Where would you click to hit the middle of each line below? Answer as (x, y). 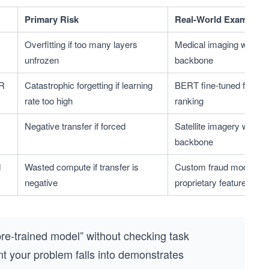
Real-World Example (217, 19)
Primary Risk (52, 19)
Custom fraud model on (221, 167)
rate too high (49, 101)
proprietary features (213, 182)
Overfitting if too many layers (81, 44)
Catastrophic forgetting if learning (89, 85)
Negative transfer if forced (75, 126)
